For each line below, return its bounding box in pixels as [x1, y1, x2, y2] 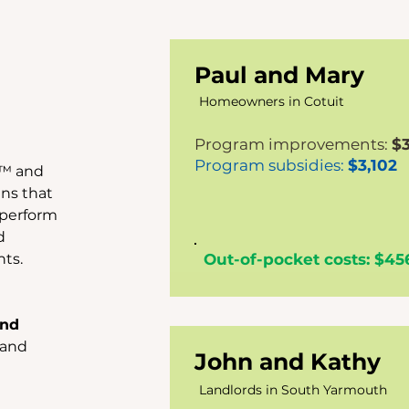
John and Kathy [194, 348, 381, 375]
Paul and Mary [194, 61, 364, 89]
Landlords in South [198, 382, 323, 398]
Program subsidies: [194, 156, 348, 174]
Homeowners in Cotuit [198, 93, 344, 110]
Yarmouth [322, 382, 387, 398]
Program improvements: [194, 135, 392, 153]
